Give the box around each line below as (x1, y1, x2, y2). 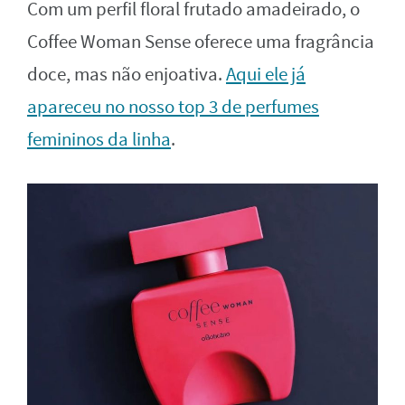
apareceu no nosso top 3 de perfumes (27, 94, 319, 119)
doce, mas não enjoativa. (27, 61, 226, 87)
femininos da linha (27, 127, 171, 152)
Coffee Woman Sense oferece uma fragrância (27, 29, 374, 54)
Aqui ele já (226, 61, 306, 87)
